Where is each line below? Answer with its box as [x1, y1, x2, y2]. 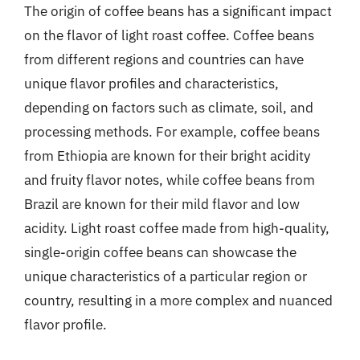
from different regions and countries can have [24, 50, 304, 68]
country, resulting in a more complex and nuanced [24, 291, 333, 309]
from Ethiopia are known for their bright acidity [24, 146, 310, 165]
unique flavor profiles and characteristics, [24, 74, 279, 92]
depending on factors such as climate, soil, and [24, 98, 313, 117]
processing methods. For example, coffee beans [24, 122, 320, 141]
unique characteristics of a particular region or [24, 267, 307, 285]
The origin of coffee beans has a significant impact [24, 2, 332, 20]
